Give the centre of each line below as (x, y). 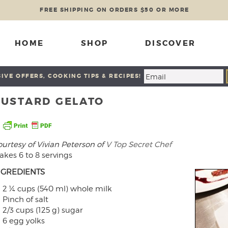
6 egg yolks (23, 221)
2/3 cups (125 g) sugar (42, 210)
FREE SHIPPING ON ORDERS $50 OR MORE (115, 10)
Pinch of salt (25, 199)
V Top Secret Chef (139, 145)
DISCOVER (170, 43)
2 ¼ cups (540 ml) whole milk (57, 189)
